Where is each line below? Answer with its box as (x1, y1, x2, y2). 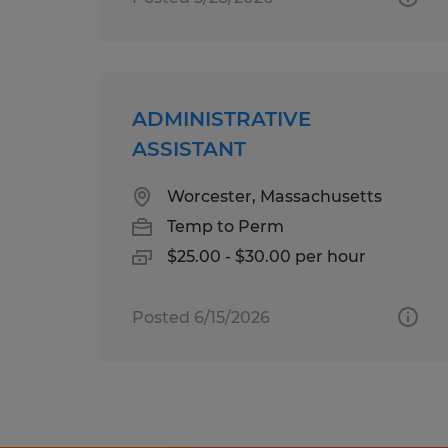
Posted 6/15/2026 (132, 307, 270, 327)
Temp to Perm (167, 216, 284, 236)
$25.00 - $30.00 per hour (167, 246, 366, 266)
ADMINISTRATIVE (132, 106, 311, 131)
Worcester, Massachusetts (167, 186, 382, 206)
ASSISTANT (132, 136, 246, 161)
